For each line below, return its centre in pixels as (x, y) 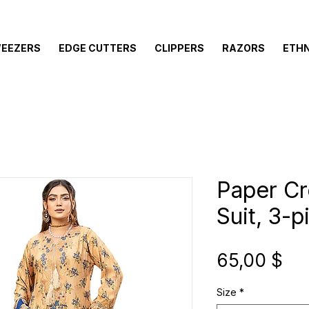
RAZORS (243, 48)
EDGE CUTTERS (97, 48)
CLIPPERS (179, 48)
